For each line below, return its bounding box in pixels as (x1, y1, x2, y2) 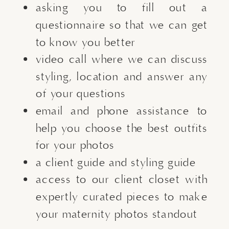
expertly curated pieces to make (36, 189, 208, 204)
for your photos (36, 138, 115, 152)
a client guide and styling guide (36, 155, 196, 170)
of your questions (36, 86, 126, 101)
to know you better (36, 35, 136, 50)
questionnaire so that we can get (36, 17, 208, 32)
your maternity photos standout (36, 207, 198, 221)
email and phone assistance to (36, 103, 208, 118)
